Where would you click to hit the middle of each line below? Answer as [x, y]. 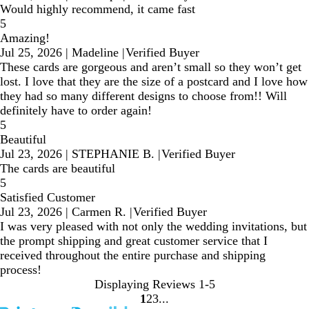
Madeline [95, 52]
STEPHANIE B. [113, 153]
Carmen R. [99, 211]
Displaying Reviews [144, 284]
